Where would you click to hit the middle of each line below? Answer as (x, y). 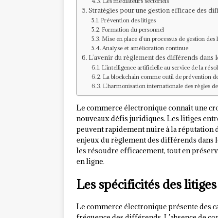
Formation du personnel (133, 30)
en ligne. (91, 162)
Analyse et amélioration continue (145, 48)
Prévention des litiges (128, 20)
